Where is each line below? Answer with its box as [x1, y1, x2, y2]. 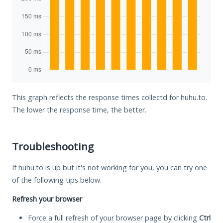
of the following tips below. [12, 175, 102, 185]
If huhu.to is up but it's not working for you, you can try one [12, 162, 207, 172]
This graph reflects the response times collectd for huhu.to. [12, 92, 207, 102]
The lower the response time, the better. [12, 105, 146, 114]
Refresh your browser [12, 194, 82, 204]
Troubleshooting [12, 139, 94, 153]
